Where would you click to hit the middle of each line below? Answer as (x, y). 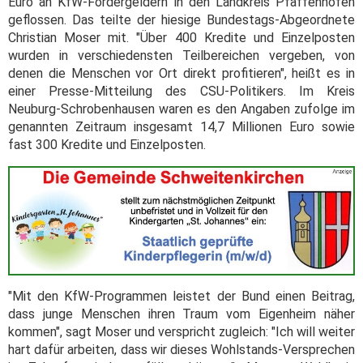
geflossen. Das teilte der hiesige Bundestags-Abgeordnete (181, 20)
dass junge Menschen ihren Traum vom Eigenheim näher (181, 314)
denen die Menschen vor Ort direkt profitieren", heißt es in (181, 74)
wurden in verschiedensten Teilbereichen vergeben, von (181, 56)
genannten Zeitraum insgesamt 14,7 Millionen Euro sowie (181, 127)
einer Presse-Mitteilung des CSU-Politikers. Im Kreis (181, 92)
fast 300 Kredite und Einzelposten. (107, 145)
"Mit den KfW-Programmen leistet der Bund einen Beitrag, (181, 296)
